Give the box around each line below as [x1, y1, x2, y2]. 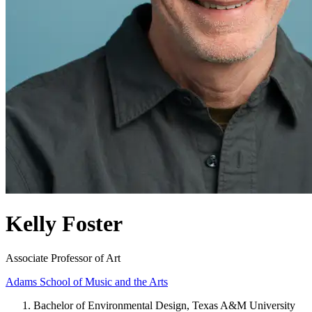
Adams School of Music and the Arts [6, 275, 168, 288]
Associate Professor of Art [6, 251, 120, 264]
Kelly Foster [6, 211, 123, 237]
